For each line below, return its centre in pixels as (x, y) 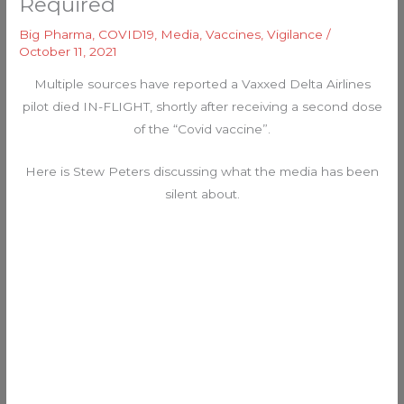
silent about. (202, 193)
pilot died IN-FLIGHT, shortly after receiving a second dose (202, 106)
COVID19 (127, 34)
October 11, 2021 (69, 51)
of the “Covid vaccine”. (202, 129)
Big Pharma (56, 34)
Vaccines (234, 34)
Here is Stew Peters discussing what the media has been (202, 171)
